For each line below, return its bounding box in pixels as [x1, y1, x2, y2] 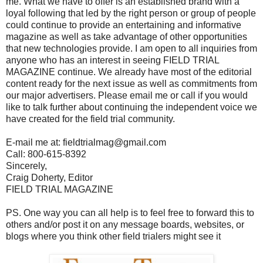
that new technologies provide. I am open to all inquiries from [6, 43, 257, 53]
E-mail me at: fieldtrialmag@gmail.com [6, 137, 166, 147]
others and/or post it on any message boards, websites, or [6, 219, 244, 230]
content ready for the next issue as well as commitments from [6, 78, 257, 89]
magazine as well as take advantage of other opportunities [6, 31, 247, 42]
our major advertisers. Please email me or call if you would [6, 90, 248, 100]
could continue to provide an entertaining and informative [6, 19, 241, 30]
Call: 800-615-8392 [6, 149, 86, 159]
